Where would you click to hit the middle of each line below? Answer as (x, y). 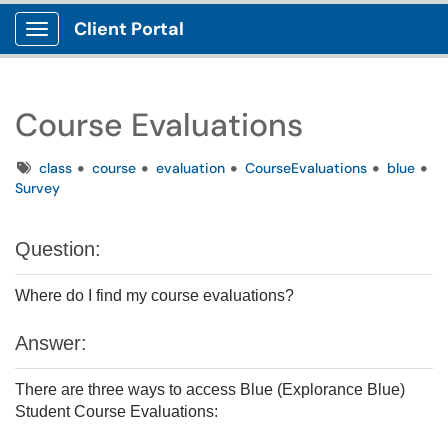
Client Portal (129, 29)
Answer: (51, 343)
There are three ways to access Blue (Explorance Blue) (210, 389)
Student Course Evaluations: (116, 411)
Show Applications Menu (115, 45)
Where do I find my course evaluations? (154, 295)
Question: (58, 249)
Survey (37, 188)
